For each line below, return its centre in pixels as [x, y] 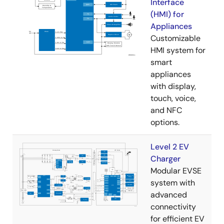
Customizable [175, 38]
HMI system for [178, 50]
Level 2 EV [170, 147]
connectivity [173, 207]
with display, [173, 86]
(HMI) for [167, 14]
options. [165, 122]
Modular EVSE [176, 171]
